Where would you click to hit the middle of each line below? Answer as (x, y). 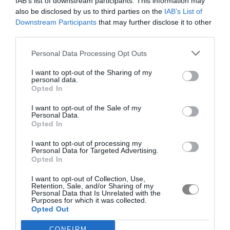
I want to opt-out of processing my (87, 143)
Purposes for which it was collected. (89, 200)
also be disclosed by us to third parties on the (90, 11)
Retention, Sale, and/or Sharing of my (92, 186)
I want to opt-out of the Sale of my (86, 108)
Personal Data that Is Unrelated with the (96, 193)
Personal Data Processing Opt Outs (89, 53)
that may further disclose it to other (154, 22)
